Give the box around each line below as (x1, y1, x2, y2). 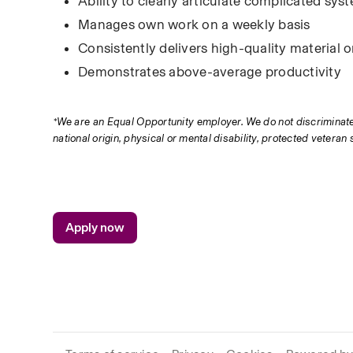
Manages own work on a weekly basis (78, 17, 310, 32)
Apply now (65, 220, 125, 235)
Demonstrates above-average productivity (78, 64, 341, 80)
